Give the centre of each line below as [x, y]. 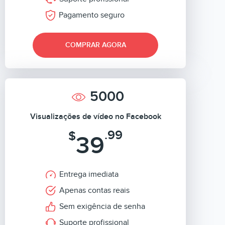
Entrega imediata [89, 174]
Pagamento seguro [92, 15]
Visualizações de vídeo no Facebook [95, 117]
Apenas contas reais [94, 190]
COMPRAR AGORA [95, 45]
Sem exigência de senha [102, 206]
